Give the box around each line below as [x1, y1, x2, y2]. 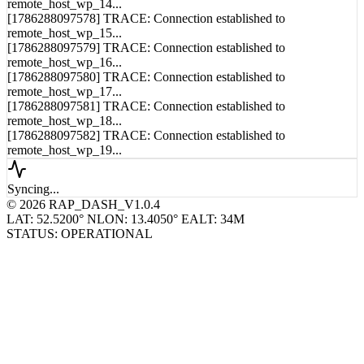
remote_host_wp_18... [7, 115, 122, 130]
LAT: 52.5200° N [6, 214, 97, 228]
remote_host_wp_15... [7, 28, 122, 42]
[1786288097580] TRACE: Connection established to [7, 71, 285, 86]
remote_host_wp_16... [7, 57, 122, 71]
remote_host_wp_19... [7, 145, 122, 159]
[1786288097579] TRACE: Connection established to [7, 42, 285, 57]
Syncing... [7, 184, 59, 198]
